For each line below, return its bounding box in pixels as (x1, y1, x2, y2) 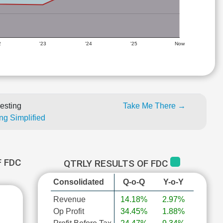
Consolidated (53, 178, 104, 186)
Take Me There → (123, 102, 186, 110)
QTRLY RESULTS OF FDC (64, 158, 171, 169)
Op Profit (53, 207, 84, 216)
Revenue (53, 195, 86, 204)
